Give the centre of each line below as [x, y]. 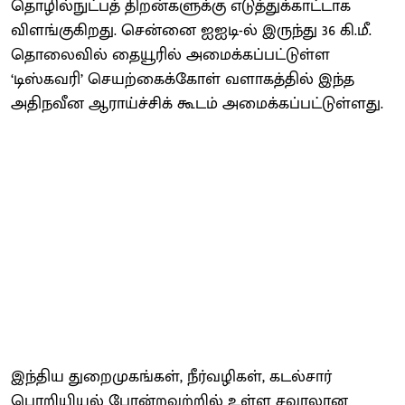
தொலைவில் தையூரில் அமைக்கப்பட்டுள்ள [170, 55]
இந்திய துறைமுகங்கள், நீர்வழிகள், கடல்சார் [171, 377]
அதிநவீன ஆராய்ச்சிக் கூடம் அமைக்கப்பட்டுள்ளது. [197, 104]
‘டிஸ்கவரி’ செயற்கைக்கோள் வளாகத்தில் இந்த [183, 79]
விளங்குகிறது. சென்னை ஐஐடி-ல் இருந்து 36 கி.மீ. [191, 30]
